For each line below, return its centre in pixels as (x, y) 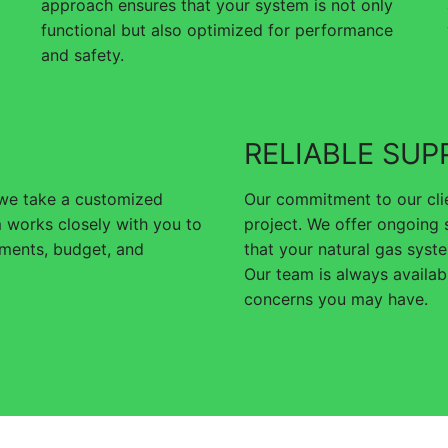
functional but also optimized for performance (216, 29)
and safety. (82, 54)
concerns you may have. (336, 298)
